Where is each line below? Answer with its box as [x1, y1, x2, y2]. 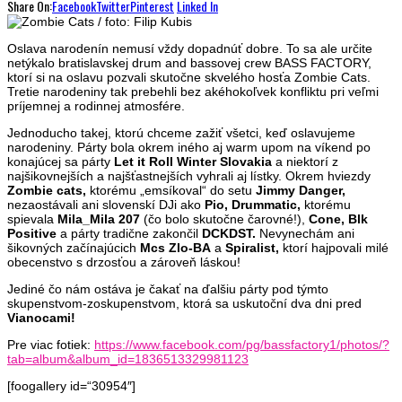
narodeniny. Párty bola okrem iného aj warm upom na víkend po [7, 139, 371, 154]
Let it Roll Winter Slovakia [110, 153, 272, 169]
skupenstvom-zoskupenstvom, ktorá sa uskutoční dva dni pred [7, 295, 362, 310]
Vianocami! [7, 310, 75, 325]
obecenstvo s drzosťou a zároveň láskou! [7, 254, 240, 269]
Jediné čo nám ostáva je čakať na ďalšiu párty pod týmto [7, 281, 328, 296]
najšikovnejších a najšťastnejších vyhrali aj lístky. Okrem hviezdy [7, 168, 371, 183]
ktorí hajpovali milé [279, 240, 389, 255]
